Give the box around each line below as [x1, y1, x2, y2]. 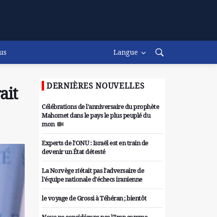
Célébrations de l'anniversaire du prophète [42, 102, 159, 111]
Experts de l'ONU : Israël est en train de [42, 139, 148, 147]
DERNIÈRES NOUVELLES [46, 80, 145, 91]
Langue [113, 47, 138, 57]
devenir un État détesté [42, 147, 106, 156]
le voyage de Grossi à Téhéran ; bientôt [42, 194, 147, 202]
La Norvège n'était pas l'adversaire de [42, 166, 144, 175]
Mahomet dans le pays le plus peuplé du [42, 111, 150, 120]
